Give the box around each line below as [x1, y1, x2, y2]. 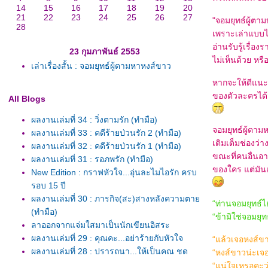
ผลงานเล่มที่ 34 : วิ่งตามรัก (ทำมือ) [31, 115, 157, 124]
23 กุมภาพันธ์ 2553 [69, 47, 140, 56]
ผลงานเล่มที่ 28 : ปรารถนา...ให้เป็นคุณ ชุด [31, 246, 188, 256]
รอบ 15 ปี [31, 181, 66, 190]
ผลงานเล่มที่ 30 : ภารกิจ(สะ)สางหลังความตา [31, 194, 200, 203]
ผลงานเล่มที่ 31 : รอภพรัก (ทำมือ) [31, 154, 153, 164]
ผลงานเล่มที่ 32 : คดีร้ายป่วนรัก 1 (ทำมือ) [31, 141, 181, 151]
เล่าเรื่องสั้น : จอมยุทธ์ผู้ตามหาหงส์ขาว [31, 61, 171, 71]
